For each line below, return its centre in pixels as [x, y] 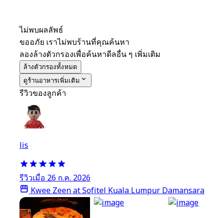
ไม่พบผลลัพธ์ [41, 30]
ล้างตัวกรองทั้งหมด [50, 67]
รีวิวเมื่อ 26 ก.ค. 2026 [55, 178]
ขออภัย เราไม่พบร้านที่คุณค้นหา [74, 43]
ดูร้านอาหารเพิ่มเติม [52, 81]
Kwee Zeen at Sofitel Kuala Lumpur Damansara [117, 191]
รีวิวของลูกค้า [43, 94]
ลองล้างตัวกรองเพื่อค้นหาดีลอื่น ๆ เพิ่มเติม [90, 55]
